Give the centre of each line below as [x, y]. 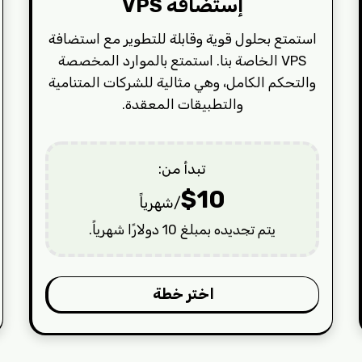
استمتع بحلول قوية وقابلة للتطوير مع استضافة [182, 38]
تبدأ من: [183, 168]
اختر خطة [184, 294]
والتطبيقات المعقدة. [182, 104]
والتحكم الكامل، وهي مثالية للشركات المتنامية [183, 82]
